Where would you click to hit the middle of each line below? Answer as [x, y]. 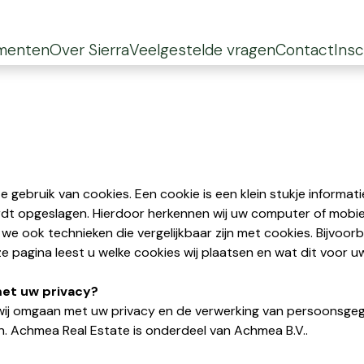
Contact [305, 50]
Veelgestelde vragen [203, 50]
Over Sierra [90, 50]
